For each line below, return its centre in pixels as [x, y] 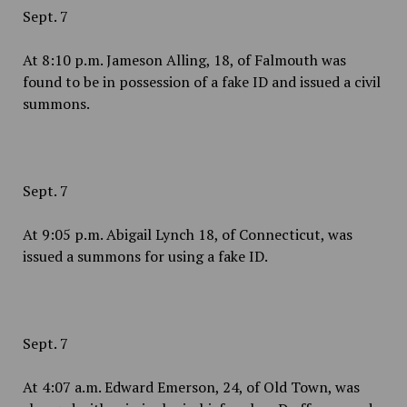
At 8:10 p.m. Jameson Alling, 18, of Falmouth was [184, 60]
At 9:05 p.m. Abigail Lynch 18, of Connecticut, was [187, 234]
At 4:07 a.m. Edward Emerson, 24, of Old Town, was [191, 387]
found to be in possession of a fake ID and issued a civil [201, 82]
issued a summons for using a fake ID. [145, 256]
